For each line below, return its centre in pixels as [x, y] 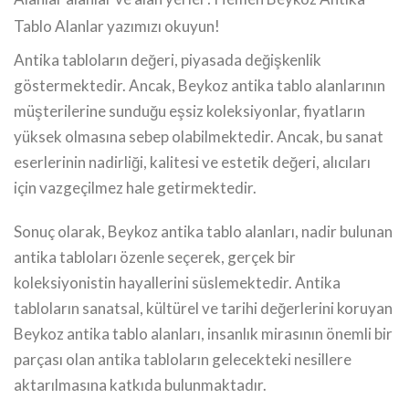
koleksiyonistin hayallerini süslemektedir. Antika [177, 282]
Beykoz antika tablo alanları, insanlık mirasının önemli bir [203, 333]
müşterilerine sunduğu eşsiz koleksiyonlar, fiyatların [189, 110]
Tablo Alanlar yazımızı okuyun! [117, 26]
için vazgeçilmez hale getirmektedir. [135, 187]
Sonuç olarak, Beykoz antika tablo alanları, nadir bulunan [203, 231]
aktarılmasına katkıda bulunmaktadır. [140, 384]
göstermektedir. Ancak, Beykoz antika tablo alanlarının [199, 85]
